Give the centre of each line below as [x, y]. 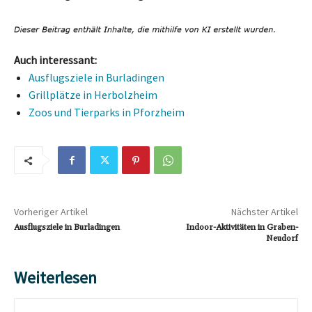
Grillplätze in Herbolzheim [93, 95]
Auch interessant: [55, 60]
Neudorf [282, 239]
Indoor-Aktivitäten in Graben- [242, 228]
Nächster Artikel [264, 212]
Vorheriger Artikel [51, 212]
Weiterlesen [55, 278]
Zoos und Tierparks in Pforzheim [107, 112]
